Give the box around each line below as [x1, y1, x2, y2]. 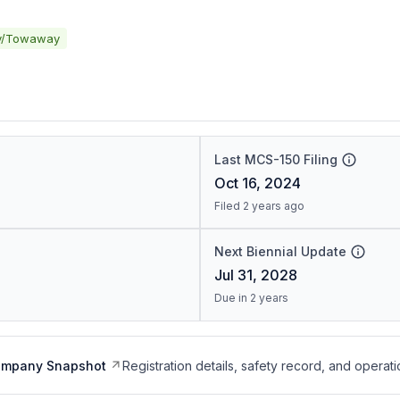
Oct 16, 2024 [213, 174, 301, 192]
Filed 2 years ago [213, 199, 304, 212]
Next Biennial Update [213, 244, 346, 259]
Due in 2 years [213, 291, 288, 304]
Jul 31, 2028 [213, 266, 297, 284]
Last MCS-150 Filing [213, 152, 337, 167]
